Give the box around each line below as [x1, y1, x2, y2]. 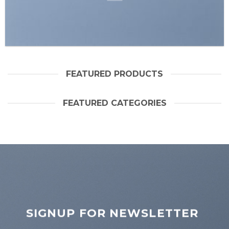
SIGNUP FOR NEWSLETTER [26, 206, 199, 220]
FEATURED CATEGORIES [62, 98, 167, 108]
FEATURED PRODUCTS [66, 69, 163, 79]
